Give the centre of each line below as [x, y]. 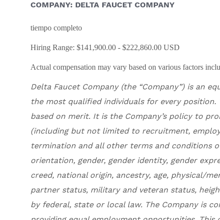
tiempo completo [56, 28]
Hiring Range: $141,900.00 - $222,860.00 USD [105, 48]
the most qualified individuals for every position [122, 102]
